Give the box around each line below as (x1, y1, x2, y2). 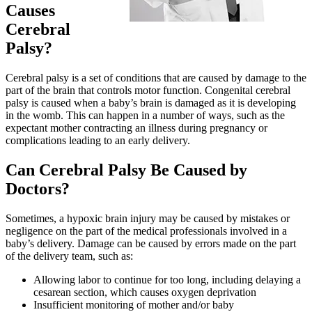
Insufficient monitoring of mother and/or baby (33, 298, 234, 311)
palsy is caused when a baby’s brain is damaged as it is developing (6, 97, 296, 109)
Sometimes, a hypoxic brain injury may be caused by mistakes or (6, 212, 290, 224)
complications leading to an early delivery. (6, 134, 190, 147)
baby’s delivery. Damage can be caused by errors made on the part (6, 237, 296, 249)
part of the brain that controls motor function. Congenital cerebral (6, 84, 290, 97)
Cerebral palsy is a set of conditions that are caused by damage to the (6, 72, 306, 84)
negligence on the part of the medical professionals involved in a (6, 224, 287, 237)
